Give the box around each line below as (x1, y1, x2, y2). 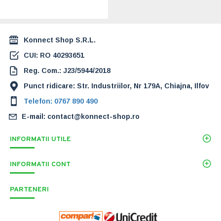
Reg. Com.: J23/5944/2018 (24, 66, 110, 74)
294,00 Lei (46, 4, 75, 11)
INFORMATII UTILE (10, 135, 71, 144)
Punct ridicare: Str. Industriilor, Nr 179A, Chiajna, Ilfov (24, 81, 209, 90)
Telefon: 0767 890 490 (24, 97, 98, 105)
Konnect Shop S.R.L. (24, 36, 96, 44)
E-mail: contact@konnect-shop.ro (22, 112, 140, 120)
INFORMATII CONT (10, 160, 71, 169)
